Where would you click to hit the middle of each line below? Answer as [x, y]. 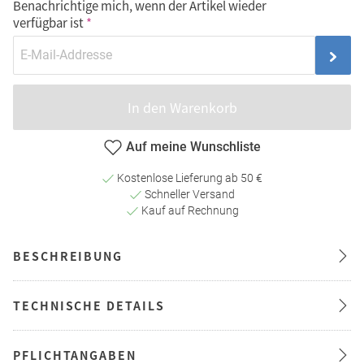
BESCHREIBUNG [68, 256]
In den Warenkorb [182, 108]
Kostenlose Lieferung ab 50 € [188, 178]
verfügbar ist [48, 23]
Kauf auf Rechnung [188, 210]
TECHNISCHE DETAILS [89, 305]
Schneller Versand [188, 194]
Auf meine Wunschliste [193, 146]
